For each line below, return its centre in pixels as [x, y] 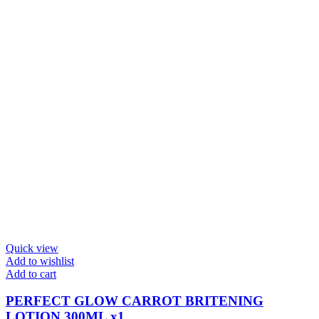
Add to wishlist [40, 261]
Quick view [32, 248]
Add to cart [31, 273]
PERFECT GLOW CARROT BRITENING [135, 301]
